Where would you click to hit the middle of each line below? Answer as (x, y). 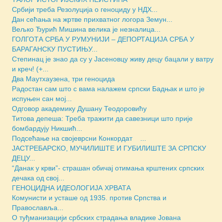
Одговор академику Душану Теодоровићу (79, 109)
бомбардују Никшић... (47, 129)
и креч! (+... (30, 69)
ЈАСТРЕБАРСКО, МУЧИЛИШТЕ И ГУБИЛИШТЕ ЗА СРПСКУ (109, 148)
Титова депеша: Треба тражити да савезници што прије (102, 119)
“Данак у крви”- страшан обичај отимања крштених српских (108, 168)
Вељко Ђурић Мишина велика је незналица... (86, 29)
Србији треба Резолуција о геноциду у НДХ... (85, 10)
